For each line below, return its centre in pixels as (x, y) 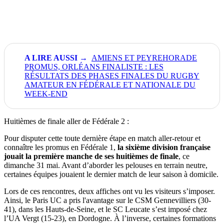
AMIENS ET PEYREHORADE (144, 57)
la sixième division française (164, 147)
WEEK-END (46, 93)
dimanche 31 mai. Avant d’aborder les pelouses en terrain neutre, (106, 165)
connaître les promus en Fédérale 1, (61, 147)
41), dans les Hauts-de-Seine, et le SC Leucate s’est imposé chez (105, 209)
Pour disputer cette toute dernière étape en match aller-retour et (102, 138)
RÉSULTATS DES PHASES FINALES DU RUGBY (112, 75)
